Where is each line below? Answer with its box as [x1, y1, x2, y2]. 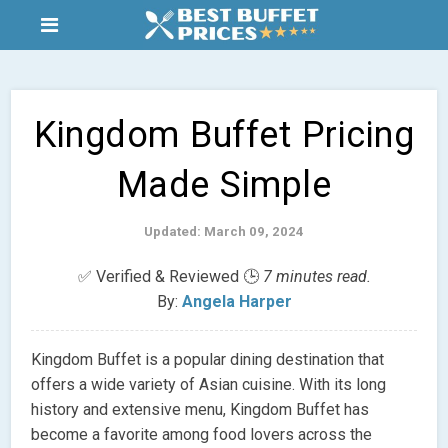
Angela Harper [181, 291, 292, 311]
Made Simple [116, 164, 332, 206]
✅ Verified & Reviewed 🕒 [77, 266, 263, 286]
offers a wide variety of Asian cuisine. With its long [31, 374, 387, 394]
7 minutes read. [262, 266, 371, 286]
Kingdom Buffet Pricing [34, 114, 414, 156]
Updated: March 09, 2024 [144, 223, 304, 239]
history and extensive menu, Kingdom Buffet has [31, 399, 370, 419]
